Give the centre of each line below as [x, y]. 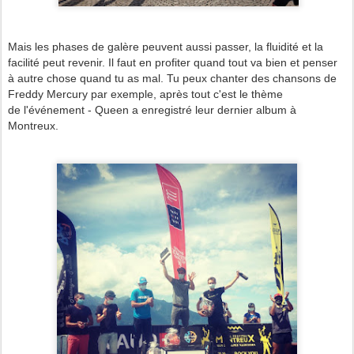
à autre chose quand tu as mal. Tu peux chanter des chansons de [172, 78]
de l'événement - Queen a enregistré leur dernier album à [152, 109]
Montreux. [33, 125]
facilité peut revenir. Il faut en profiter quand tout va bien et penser [173, 62]
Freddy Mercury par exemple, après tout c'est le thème [145, 94]
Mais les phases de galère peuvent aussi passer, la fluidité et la [166, 46]
